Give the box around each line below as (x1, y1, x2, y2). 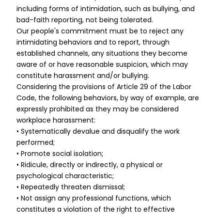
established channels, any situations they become (16, 48, 187, 58)
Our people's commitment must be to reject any (16, 26, 184, 36)
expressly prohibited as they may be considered (16, 104, 179, 114)
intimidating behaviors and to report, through (16, 37, 170, 47)
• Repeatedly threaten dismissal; (16, 182, 125, 192)
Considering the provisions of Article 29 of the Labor (16, 82, 191, 92)
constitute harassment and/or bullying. (16, 71, 149, 80)
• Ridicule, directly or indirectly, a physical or (16, 160, 163, 170)
